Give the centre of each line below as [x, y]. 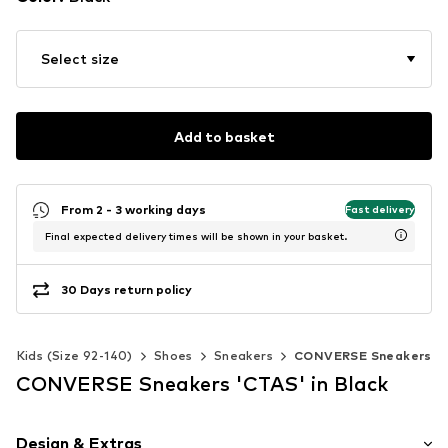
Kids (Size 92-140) [74, 356]
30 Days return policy [126, 289]
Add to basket [224, 136]
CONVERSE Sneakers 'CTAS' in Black [202, 384]
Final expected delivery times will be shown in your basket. [196, 236]
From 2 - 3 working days [133, 209]
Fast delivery [380, 208]
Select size [80, 59]
